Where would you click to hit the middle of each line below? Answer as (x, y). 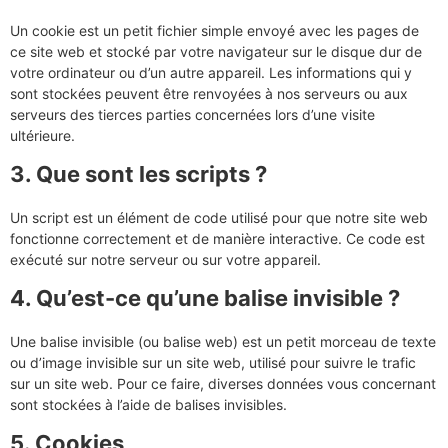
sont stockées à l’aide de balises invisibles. (148, 404)
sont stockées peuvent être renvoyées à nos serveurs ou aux (209, 93)
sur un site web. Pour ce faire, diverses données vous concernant (223, 383)
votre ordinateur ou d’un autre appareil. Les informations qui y (211, 72)
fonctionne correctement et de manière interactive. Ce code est (217, 238)
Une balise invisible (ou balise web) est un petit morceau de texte (223, 341)
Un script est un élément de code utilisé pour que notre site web (219, 217)
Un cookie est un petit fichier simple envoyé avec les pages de (214, 30)
